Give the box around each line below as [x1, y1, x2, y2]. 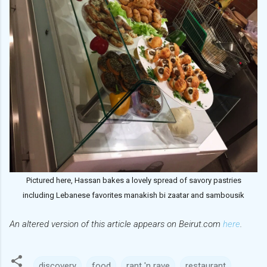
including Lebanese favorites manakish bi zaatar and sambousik [23, 190, 244, 200]
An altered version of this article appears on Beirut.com [10, 218, 223, 229]
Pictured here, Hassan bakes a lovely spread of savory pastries [26, 175, 241, 185]
